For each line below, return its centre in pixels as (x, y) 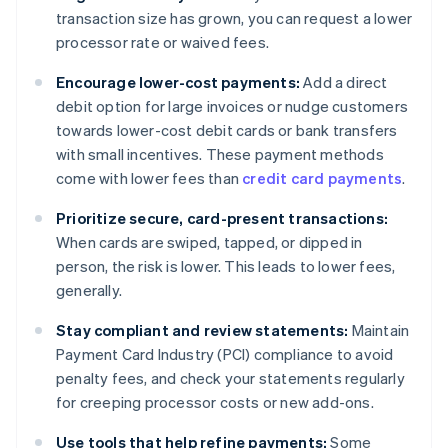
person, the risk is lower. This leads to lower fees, (226, 266)
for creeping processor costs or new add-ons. (215, 402)
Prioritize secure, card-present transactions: (222, 218)
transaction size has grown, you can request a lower (234, 18)
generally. (89, 290)
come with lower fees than (149, 178)
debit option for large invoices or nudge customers (232, 106)
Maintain (379, 330)
